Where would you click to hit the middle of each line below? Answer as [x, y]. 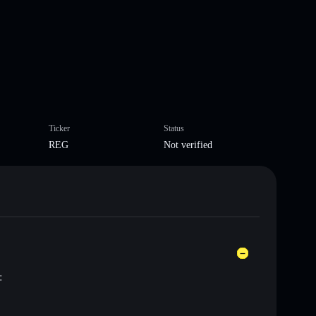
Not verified [188, 145]
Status [174, 128]
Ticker [59, 128]
